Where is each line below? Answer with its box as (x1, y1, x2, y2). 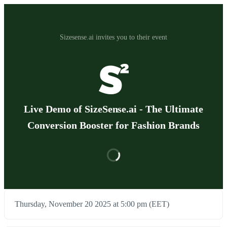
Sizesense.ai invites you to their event (60, 33, 167, 41)
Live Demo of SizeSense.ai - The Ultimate (23, 103, 204, 115)
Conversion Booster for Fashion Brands (27, 120, 200, 131)
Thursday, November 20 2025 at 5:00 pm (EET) (15, 200, 169, 209)
